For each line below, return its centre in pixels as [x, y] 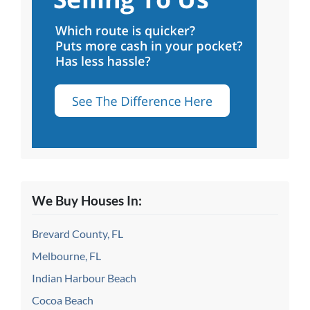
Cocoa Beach [63, 300]
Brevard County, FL [77, 233]
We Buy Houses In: [87, 200]
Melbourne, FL [66, 255]
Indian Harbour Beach [84, 277]
